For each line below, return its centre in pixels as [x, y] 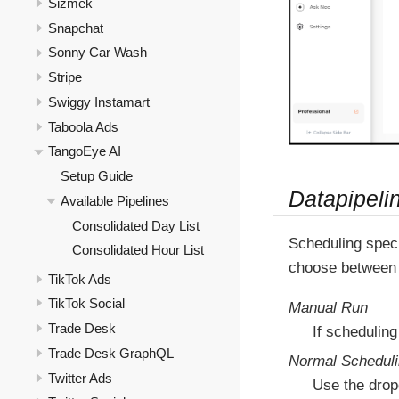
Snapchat [76, 28]
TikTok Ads [80, 279]
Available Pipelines [114, 200]
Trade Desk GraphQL [111, 353]
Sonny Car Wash [98, 53]
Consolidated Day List [136, 225]
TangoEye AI [85, 151]
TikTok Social [86, 304]
